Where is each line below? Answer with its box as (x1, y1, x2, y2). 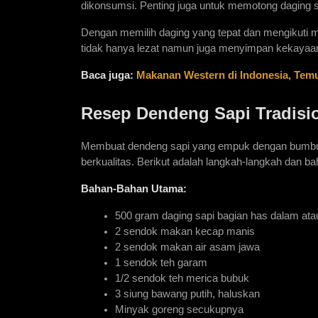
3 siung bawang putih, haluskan (115, 288, 260, 300)
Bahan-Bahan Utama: (81, 183, 187, 195)
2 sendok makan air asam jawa (115, 241, 260, 253)
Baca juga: (81, 70, 133, 82)
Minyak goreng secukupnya (115, 304, 243, 316)
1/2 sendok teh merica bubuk (115, 273, 249, 285)
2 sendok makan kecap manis (115, 226, 255, 238)
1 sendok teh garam (115, 257, 207, 269)
